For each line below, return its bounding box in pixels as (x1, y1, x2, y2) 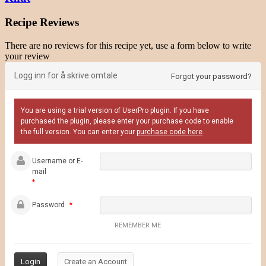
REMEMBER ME (115, 221, 161, 229)
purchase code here (137, 127, 202, 136)
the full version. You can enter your (21, 127, 137, 136)
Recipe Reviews (5, 15, 79, 28)
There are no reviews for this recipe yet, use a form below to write (5, 40, 251, 50)
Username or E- (32, 156, 83, 165)
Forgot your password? (171, 71, 252, 81)
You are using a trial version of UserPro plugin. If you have (21, 106, 209, 115)
